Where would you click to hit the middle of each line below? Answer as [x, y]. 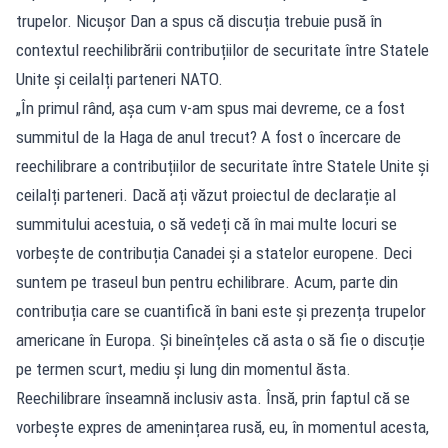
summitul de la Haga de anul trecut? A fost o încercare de [208, 137]
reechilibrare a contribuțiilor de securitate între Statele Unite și [222, 166]
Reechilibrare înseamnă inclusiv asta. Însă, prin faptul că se [213, 398]
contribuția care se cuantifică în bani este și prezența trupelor [221, 311]
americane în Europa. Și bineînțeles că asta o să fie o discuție [220, 340]
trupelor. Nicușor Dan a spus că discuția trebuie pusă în [199, 21]
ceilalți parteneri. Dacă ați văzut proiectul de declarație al [206, 195]
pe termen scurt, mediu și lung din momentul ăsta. [183, 369]
